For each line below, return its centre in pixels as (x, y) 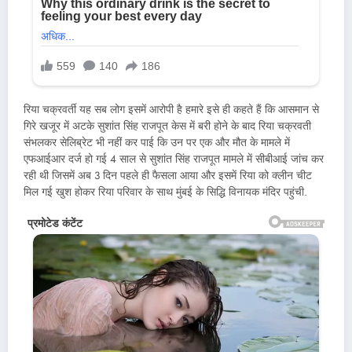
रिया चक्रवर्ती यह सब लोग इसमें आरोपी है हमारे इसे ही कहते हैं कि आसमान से (171, 110)
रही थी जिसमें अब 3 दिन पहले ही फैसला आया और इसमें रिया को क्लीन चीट (168, 176)
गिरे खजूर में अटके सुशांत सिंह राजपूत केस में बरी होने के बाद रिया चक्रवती (167, 126)
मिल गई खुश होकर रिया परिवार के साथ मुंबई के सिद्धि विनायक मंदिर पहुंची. (165, 192)
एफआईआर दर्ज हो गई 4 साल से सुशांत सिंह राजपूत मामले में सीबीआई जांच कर (174, 159)
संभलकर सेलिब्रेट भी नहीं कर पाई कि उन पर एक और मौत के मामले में (157, 143)
